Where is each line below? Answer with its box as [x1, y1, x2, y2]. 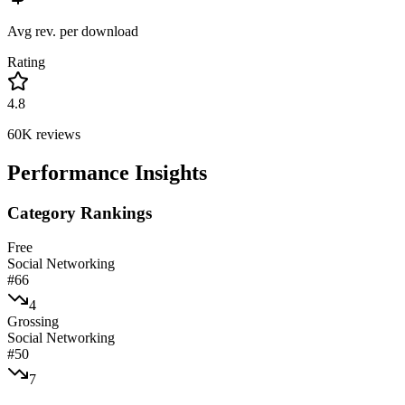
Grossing [7, 314, 59, 330]
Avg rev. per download [7, 23, 138, 39]
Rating [7, 53, 45, 70]
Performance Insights [7, 160, 207, 184]
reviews [33, 126, 80, 142]
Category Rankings [7, 202, 152, 222]
